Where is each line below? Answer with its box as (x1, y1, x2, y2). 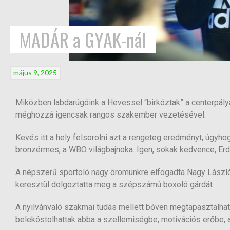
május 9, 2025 (13, 68, 57, 78)
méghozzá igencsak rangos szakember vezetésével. (15, 110, 206, 120)
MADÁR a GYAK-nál (20, 26, 146, 53)
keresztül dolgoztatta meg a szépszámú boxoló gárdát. (15, 180, 214, 190)
